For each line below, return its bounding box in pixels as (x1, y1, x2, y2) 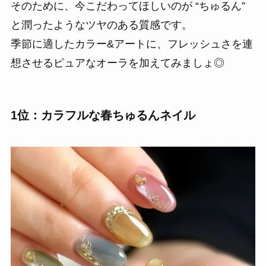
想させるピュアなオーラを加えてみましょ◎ (10, 56, 224, 69)
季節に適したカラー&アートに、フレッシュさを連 (10, 37, 253, 50)
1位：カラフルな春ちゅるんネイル (10, 108, 195, 122)
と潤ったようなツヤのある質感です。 (10, 18, 192, 31)
